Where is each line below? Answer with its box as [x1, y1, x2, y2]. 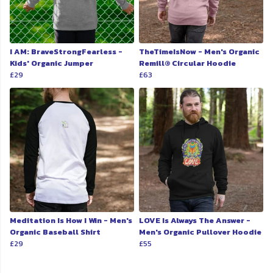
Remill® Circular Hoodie [139, 57, 236, 69]
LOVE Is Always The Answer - [139, 214, 250, 227]
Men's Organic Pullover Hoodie [139, 226, 261, 238]
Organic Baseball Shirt [10, 226, 101, 238]
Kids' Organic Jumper [10, 57, 93, 69]
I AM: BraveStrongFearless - [10, 46, 122, 58]
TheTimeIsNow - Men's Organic [139, 46, 260, 58]
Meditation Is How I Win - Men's [10, 214, 132, 227]
